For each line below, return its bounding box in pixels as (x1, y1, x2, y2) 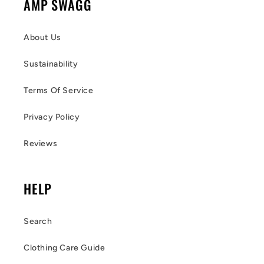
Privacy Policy (24, 112, 80, 123)
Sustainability (24, 59, 78, 70)
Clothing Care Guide (24, 243, 105, 253)
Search (24, 216, 52, 227)
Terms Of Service (24, 85, 94, 96)
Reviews (24, 138, 58, 149)
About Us (24, 32, 61, 43)
